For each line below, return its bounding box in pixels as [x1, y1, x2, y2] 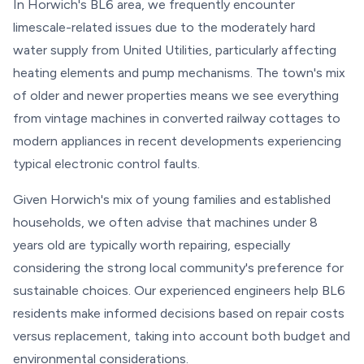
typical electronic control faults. [13, 156, 200, 171]
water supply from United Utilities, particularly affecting [13, 42, 336, 58]
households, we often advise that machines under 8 [13, 214, 318, 230]
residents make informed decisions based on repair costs [13, 305, 344, 321]
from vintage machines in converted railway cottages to [13, 110, 340, 126]
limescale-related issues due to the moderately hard [13, 19, 315, 35]
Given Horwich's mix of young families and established [13, 192, 331, 207]
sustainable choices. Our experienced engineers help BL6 [13, 283, 345, 298]
